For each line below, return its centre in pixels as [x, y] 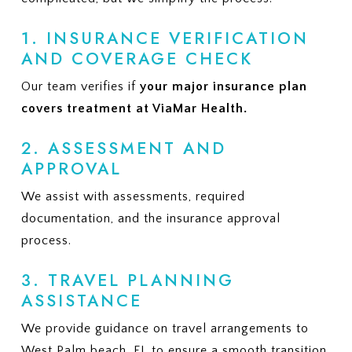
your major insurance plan [223, 86]
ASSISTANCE [81, 301]
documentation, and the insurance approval [150, 218]
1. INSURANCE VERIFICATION [165, 38]
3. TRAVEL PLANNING [127, 280]
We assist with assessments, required [133, 196]
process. [46, 240]
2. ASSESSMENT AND [123, 148]
